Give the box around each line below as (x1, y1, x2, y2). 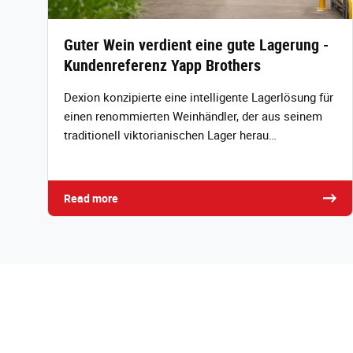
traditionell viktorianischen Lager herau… (64, 127, 277, 143)
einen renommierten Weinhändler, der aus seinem (64, 108, 322, 124)
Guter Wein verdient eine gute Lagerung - (64, 34, 329, 56)
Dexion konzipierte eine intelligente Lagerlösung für (64, 89, 333, 106)
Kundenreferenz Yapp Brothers (64, 54, 261, 76)
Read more (64, 191, 118, 206)
